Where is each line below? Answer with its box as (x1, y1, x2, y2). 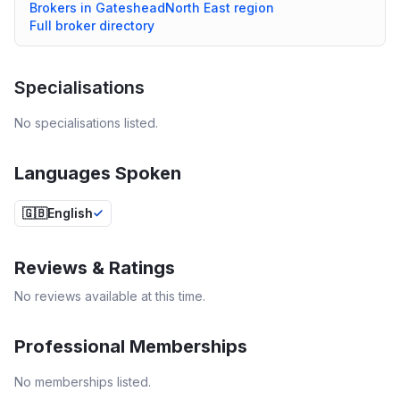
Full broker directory (29, 18, 154, 33)
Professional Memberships (14, 336, 247, 357)
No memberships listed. (14, 374, 151, 389)
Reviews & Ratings (14, 257, 175, 279)
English (47, 205, 93, 221)
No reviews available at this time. (14, 288, 205, 304)
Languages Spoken (14, 162, 181, 184)
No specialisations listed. (14, 115, 158, 130)
